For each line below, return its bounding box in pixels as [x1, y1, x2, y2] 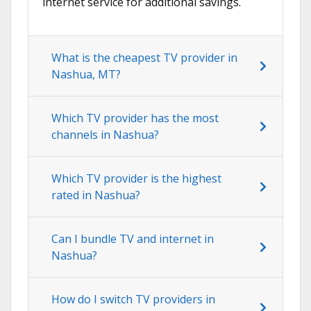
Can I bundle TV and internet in [51, 231, 214, 247]
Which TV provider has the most [51, 110, 219, 126]
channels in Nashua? [51, 127, 159, 143]
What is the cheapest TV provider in [51, 50, 237, 66]
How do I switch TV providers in [51, 292, 215, 308]
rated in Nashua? [51, 187, 140, 203]
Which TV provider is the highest [51, 171, 221, 187]
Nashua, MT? [51, 67, 121, 83]
